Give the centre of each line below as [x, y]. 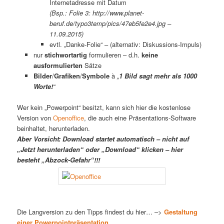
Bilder [42, 76]
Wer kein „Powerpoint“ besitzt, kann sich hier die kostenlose [104, 107]
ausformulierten [58, 65]
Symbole [95, 76]
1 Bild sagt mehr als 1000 [158, 76]
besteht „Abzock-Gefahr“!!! [59, 160]
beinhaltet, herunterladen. [54, 128]
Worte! [43, 86]
